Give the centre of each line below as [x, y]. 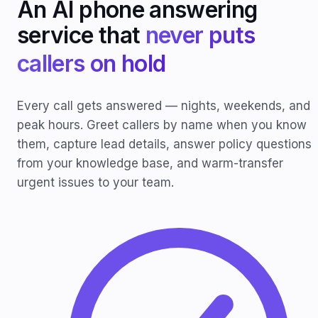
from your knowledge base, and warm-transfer [150, 164]
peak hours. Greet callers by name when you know [162, 125]
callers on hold [92, 63]
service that [81, 35]
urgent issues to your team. [95, 183]
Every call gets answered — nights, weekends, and [164, 106]
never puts [200, 35]
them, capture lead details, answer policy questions [164, 144]
